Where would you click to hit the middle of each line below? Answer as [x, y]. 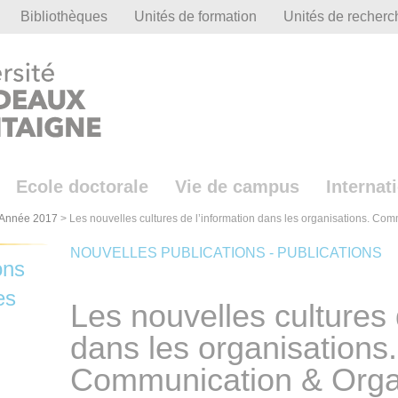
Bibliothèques [64, 16]
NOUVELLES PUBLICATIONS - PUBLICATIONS [226, 253]
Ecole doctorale [82, 187]
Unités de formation [195, 16]
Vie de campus [237, 187]
